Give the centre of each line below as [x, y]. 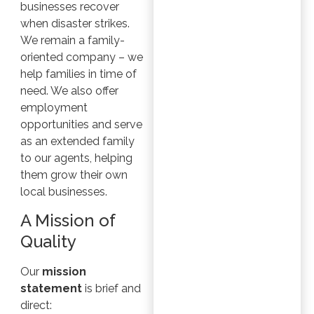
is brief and [111, 289]
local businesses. [63, 191]
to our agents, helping [76, 158]
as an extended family [77, 141]
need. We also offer [69, 90]
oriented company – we [81, 57]
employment [54, 107]
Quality [48, 242]
